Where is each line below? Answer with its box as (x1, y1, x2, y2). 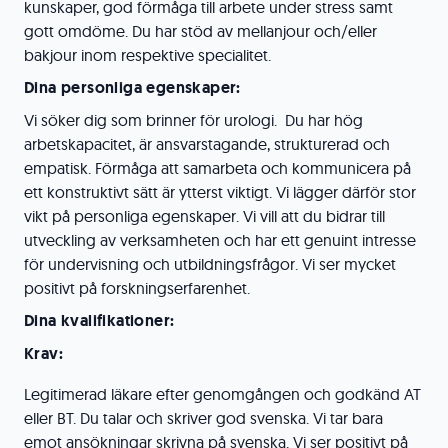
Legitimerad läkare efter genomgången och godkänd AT (24, 384, 421, 404)
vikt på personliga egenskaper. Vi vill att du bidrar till (24, 206, 385, 226)
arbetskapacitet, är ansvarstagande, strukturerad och (24, 134, 390, 154)
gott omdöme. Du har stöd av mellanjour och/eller (24, 21, 377, 41)
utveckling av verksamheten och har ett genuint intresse (24, 230, 416, 250)
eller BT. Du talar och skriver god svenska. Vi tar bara (24, 408, 383, 428)
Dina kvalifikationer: (24, 310, 175, 331)
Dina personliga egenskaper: (24, 77, 246, 98)
